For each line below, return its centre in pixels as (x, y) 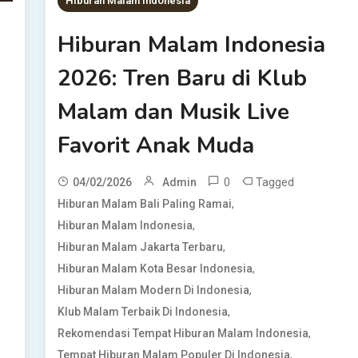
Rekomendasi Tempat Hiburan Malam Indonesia (183, 334)
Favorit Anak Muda (156, 146)
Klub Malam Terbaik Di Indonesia (143, 312)
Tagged (275, 183)
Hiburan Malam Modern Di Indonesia (154, 290)
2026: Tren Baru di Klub (183, 79)
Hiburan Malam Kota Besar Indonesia (155, 269)
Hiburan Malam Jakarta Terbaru (141, 247)
